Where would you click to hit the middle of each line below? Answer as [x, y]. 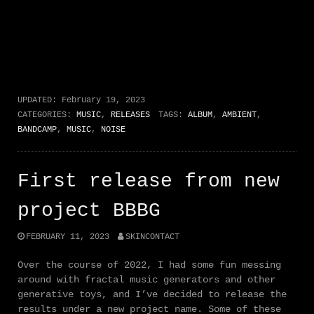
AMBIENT [239, 115]
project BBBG [89, 211]
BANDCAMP [37, 130]
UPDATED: [40, 101]
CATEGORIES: [47, 115]
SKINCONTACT [152, 237]
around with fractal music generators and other [146, 280]
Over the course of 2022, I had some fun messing [149, 265]
